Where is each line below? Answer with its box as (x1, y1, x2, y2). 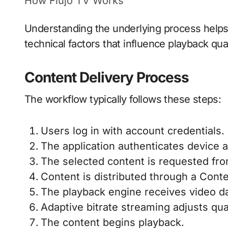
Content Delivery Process (24, 69, 189, 87)
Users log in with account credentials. (41, 125, 224, 137)
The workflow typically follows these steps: (24, 93, 221, 106)
